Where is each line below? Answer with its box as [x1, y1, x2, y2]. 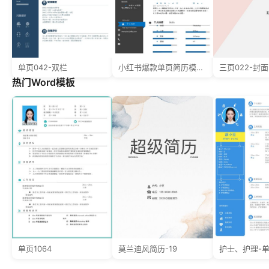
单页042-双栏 [18, 62, 67, 73]
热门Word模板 [12, 76, 75, 89]
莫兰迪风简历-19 [118, 243, 178, 253]
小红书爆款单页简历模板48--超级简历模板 [196, 62, 204, 73]
